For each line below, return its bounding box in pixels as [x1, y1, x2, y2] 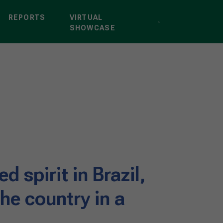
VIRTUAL [69, 13, 103, 21]
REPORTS [8, 13, 46, 21]
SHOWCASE [69, 23, 115, 32]
